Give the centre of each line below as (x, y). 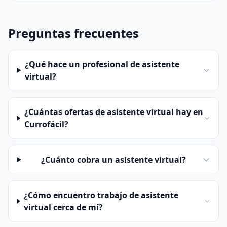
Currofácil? (46, 124)
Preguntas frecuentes (73, 33)
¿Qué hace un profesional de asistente (102, 64)
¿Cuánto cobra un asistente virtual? (114, 160)
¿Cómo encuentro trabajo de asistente (101, 195)
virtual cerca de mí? (64, 207)
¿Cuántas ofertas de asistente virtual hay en (113, 112)
